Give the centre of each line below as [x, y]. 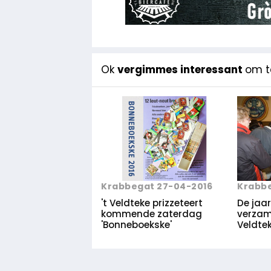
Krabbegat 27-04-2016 [157, 186]
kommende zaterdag [152, 214]
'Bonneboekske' [136, 224]
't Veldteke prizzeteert [152, 203]
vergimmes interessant [181, 69]
